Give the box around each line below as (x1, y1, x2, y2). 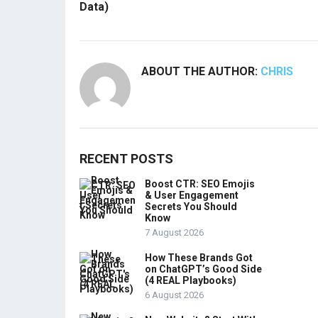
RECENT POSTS (79, 151, 173, 166)
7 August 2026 (145, 227, 204, 238)
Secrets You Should (145, 201, 237, 212)
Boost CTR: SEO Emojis (145, 178, 255, 190)
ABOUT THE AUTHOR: (141, 65, 261, 78)
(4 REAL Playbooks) (145, 275, 236, 286)
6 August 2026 (145, 290, 204, 300)
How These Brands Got (145, 252, 253, 263)
